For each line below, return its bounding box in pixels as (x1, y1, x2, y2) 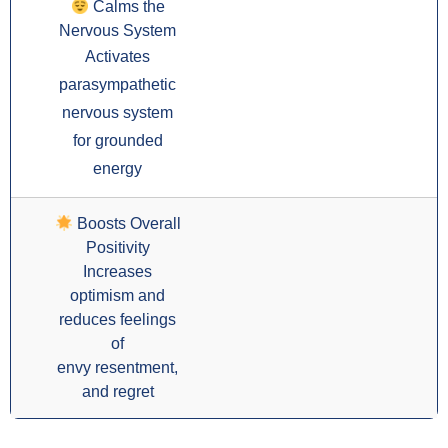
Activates (85, 48, 150, 66)
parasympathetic (59, 76, 176, 94)
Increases (83, 263, 152, 281)
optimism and (70, 287, 165, 305)
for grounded (72, 132, 163, 150)
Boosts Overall (72, 215, 181, 233)
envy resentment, (57, 359, 178, 377)
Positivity (85, 239, 150, 257)
